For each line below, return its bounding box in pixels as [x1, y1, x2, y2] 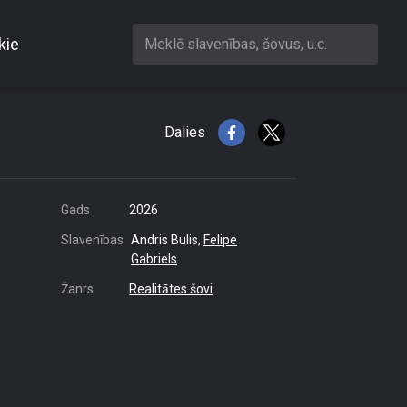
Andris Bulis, [131, 233, 203, 247]
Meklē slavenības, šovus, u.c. [144, 35, 327, 53]
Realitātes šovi [129, 282, 213, 296]
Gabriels [131, 252, 177, 266]
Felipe [203, 233, 237, 247]
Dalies [164, 124, 205, 141]
